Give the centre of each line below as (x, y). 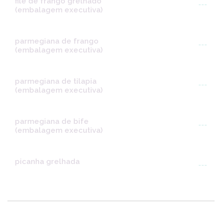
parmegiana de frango (57, 41)
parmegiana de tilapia (56, 82)
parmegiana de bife (52, 122)
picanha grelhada (47, 162)
